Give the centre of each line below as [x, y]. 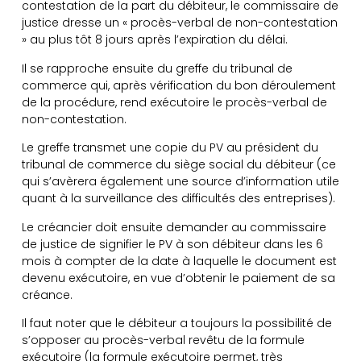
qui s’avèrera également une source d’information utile [180, 182]
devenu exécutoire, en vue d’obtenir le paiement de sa [178, 278]
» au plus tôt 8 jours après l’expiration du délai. [154, 40]
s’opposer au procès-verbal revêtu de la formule [163, 340]
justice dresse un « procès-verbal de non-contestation [179, 23]
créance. [47, 295]
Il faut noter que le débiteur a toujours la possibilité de [176, 324]
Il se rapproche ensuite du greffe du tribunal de [157, 68]
